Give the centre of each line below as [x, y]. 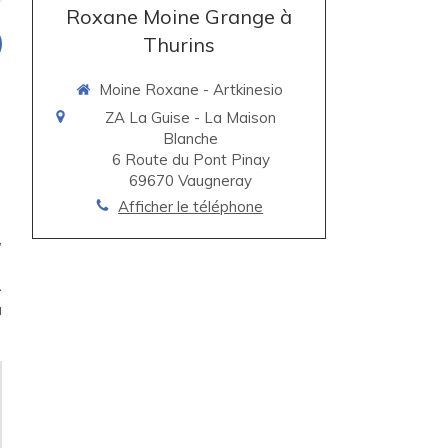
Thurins [179, 44]
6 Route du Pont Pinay [190, 159]
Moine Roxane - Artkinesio [190, 89]
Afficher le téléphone [191, 206]
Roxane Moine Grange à [179, 16]
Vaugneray [215, 180]
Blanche [191, 138]
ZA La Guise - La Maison [191, 117]
